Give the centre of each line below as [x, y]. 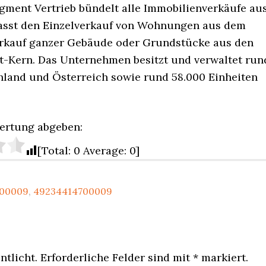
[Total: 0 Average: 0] [88, 151]
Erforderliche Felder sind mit [115, 257]
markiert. [223, 257]
